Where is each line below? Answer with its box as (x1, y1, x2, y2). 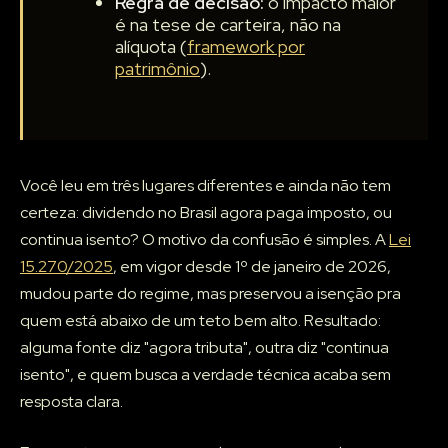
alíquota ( (115, 35, 187, 59)
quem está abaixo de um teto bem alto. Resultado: (20, 310, 381, 332)
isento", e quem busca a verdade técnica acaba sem (20, 364, 391, 386)
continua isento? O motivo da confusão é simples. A (20, 229, 389, 251)
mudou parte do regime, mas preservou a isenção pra (20, 283, 401, 305)
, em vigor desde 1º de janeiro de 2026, (113, 256, 391, 278)
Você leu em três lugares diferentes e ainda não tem (20, 175, 391, 197)
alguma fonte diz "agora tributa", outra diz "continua (20, 337, 389, 359)
